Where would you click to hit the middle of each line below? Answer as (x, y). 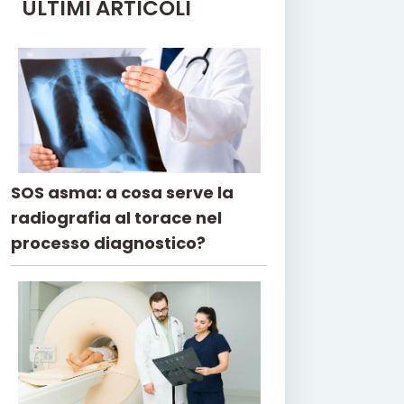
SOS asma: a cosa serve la (122, 192)
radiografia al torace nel (116, 217)
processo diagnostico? (108, 243)
